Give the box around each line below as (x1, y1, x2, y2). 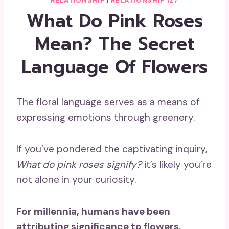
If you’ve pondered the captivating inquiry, (16, 142, 207, 155)
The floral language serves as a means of (16, 95, 200, 108)
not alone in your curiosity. (16, 173, 136, 186)
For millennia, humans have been (16, 204, 170, 218)
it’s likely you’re (142, 157, 212, 171)
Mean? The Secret (35, 30, 194, 57)
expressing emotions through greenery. (16, 110, 195, 124)
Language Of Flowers (21, 53, 208, 80)
